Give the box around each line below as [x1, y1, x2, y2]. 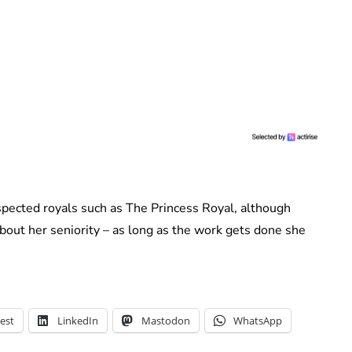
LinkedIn [57, 313, 98, 328]
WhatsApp [233, 313, 282, 328]
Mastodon [141, 313, 190, 328]
